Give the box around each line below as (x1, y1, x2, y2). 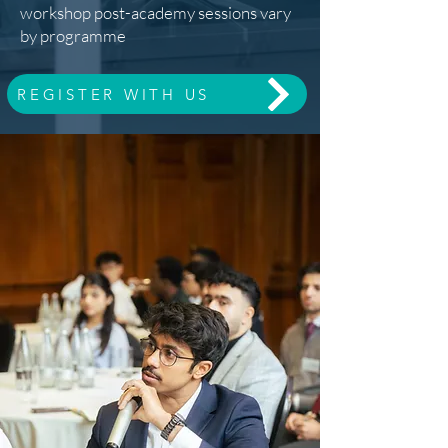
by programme (20, 25, 129, 46)
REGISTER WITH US (17, 84, 210, 104)
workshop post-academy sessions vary (20, 2, 291, 23)
